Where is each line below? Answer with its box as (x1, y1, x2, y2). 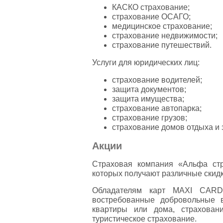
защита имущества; (111, 95, 184, 103)
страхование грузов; (111, 113, 187, 122)
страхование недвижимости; (111, 31, 218, 40)
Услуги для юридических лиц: (92, 58, 200, 67)
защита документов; (111, 85, 186, 94)
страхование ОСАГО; (111, 12, 191, 21)
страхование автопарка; (111, 104, 202, 112)
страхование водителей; (111, 76, 202, 84)
